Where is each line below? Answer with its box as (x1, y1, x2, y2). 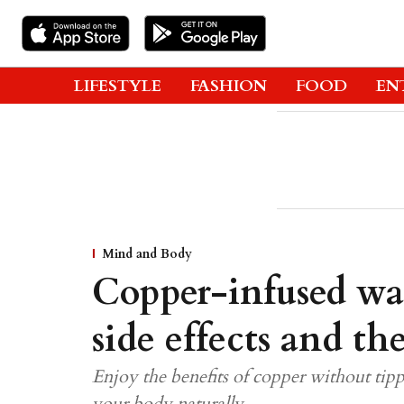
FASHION (190, 74, 267, 97)
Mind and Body (102, 245, 192, 262)
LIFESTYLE (74, 74, 161, 97)
